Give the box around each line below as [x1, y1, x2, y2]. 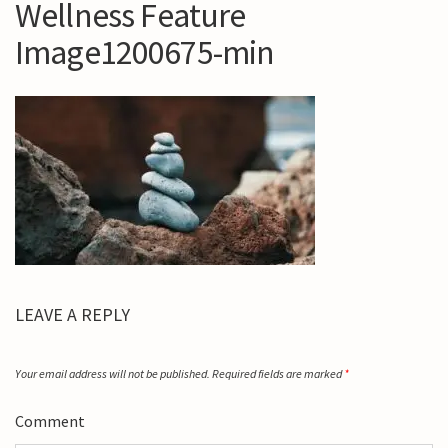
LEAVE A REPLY [15, 303, 130, 326]
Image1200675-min [15, 31, 275, 73]
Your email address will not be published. [15, 366, 210, 381]
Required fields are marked [212, 366, 344, 381]
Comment [15, 411, 85, 431]
